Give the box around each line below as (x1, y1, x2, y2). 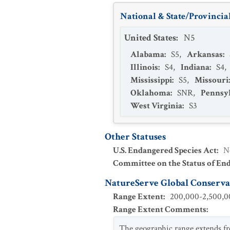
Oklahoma (130, 87, 170, 99)
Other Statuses (105, 130, 166, 143)
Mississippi (130, 74, 172, 86)
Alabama (130, 49, 164, 60)
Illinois (130, 62, 158, 73)
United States (124, 32, 176, 44)
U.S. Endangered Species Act (113, 145, 217, 156)
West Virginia (130, 100, 182, 111)
